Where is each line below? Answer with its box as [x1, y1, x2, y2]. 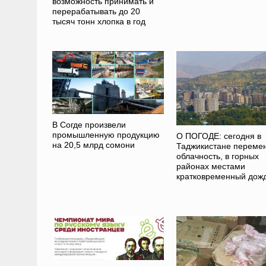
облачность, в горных [176, 151, 259, 161]
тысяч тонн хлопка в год [52, 17, 145, 27]
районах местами [176, 161, 245, 172]
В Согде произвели [52, 119, 126, 129]
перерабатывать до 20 [52, 7, 140, 17]
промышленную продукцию [52, 129, 160, 140]
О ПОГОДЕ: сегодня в [176, 131, 261, 141]
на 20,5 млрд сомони [52, 140, 135, 150]
